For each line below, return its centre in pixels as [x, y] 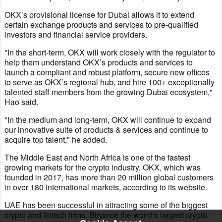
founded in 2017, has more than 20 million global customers [109, 177]
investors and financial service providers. [76, 34]
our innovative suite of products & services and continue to [106, 129]
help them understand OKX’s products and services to [99, 62]
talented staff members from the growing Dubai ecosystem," [109, 92]
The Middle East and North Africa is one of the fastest [97, 157]
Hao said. [21, 102]
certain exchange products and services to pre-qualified [101, 24]
